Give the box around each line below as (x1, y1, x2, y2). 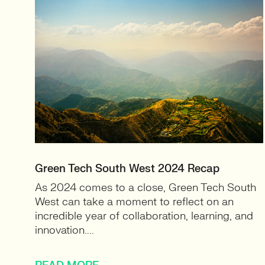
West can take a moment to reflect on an (35, 195, 234, 209)
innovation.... (35, 224, 94, 237)
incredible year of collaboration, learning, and (35, 209, 253, 223)
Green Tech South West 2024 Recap (35, 162, 219, 176)
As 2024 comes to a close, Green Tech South (35, 181, 256, 195)
